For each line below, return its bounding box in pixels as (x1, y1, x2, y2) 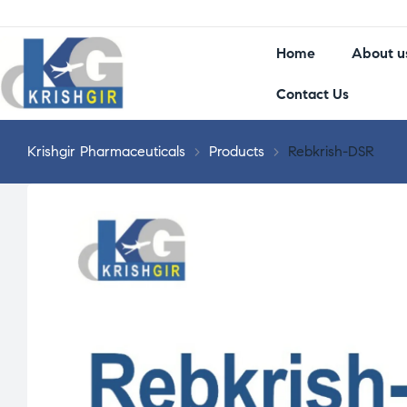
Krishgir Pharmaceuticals (27, 143, 185, 161)
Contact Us (275, 85, 349, 104)
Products (209, 143, 264, 161)
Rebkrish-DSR (288, 143, 374, 161)
